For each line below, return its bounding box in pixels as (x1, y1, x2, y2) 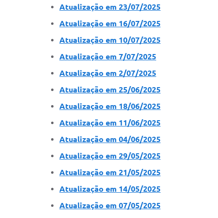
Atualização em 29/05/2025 (59, 151, 161, 160)
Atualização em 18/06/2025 (59, 101, 161, 110)
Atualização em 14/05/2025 (59, 184, 161, 193)
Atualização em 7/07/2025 (59, 52, 156, 61)
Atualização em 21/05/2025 (59, 167, 161, 177)
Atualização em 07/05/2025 (59, 200, 161, 210)
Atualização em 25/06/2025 (59, 85, 161, 94)
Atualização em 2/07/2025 (59, 68, 156, 77)
